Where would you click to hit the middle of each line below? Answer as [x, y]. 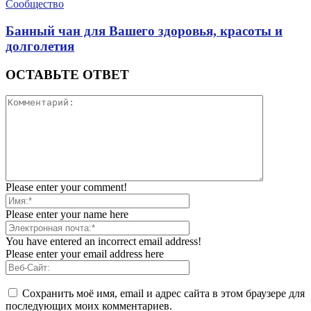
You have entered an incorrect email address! [103, 242]
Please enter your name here [67, 215]
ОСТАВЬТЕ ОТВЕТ [67, 74]
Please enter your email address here [85, 254]
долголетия [40, 46]
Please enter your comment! [66, 187]
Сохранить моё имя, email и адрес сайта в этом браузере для [163, 294]
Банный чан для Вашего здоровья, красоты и [144, 31]
